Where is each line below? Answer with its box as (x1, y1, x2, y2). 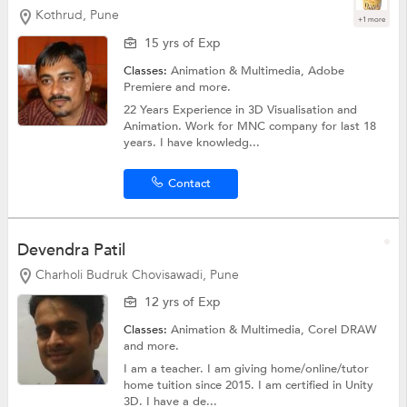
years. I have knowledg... (124, 134, 261, 151)
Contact (167, 174, 211, 192)
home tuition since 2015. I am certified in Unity (124, 377, 374, 394)
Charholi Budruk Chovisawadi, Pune (35, 265, 239, 283)
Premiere (124, 78, 176, 95)
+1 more (358, 14, 386, 25)
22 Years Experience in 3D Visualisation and (124, 101, 358, 118)
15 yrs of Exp (144, 34, 222, 52)
